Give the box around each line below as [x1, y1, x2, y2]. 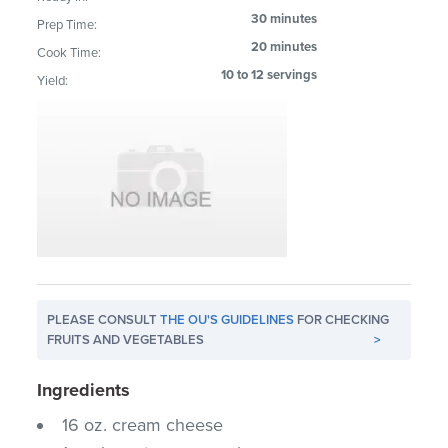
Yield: [37, 72, 69, 89]
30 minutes [251, 10, 318, 27]
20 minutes [251, 38, 318, 55]
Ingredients [37, 378, 131, 401]
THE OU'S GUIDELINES [160, 311, 295, 328]
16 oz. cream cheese [62, 413, 224, 436]
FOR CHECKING [294, 311, 390, 328]
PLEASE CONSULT [47, 311, 161, 328]
